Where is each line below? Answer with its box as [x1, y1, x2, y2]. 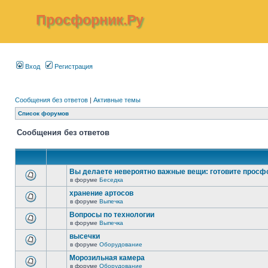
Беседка [99, 176, 123, 183]
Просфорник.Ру [36, 12, 144, 28]
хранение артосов [69, 189, 133, 197]
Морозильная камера [69, 254, 145, 262]
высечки [69, 232, 100, 240]
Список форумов [18, 110, 69, 117]
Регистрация [53, 63, 93, 70]
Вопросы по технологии [69, 211, 154, 219]
